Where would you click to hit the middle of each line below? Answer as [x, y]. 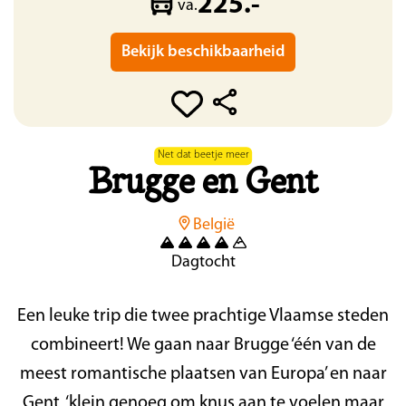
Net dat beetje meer [203, 155]
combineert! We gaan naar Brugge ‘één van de [203, 345]
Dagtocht [203, 263]
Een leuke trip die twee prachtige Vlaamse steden [203, 316]
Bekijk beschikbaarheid [203, 52]
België [214, 225]
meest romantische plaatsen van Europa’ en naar [203, 374]
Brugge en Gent [203, 184]
